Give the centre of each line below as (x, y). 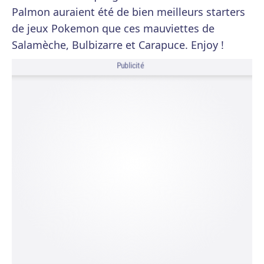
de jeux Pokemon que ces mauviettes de (113, 28)
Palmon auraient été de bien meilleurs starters (128, 12)
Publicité (130, 66)
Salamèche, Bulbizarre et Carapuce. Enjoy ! (118, 45)
